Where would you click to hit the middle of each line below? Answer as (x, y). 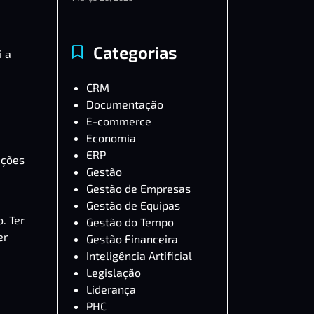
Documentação (125, 104)
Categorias (135, 52)
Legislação (114, 272)
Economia (111, 138)
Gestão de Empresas (138, 188)
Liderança (111, 289)
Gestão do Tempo (130, 222)
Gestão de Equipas (133, 205)
